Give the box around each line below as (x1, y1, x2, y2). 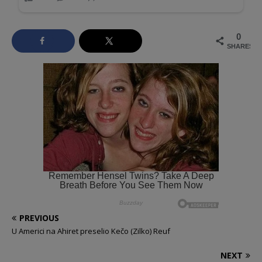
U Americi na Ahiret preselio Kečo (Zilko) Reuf (12, 225, 170, 236)
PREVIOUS (19, 212, 59, 223)
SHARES (227, 42, 253, 50)
